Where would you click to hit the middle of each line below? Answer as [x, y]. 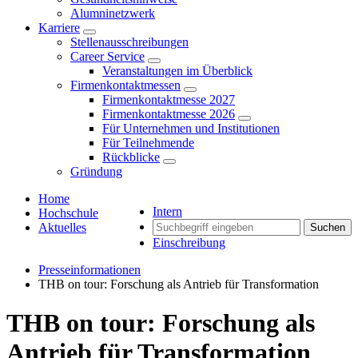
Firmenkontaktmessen [125, 85]
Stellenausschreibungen [129, 42]
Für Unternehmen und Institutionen [191, 128]
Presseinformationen [89, 270]
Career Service [107, 56]
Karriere [59, 28]
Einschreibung [189, 243]
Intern [167, 211]
